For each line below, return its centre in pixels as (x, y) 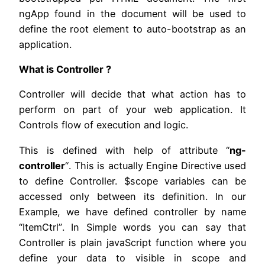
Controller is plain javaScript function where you (132, 242)
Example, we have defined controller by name (132, 211)
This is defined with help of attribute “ (124, 150)
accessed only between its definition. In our (132, 196)
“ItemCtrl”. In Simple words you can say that (132, 227)
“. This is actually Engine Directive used (156, 165)
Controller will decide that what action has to (132, 94)
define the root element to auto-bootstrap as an (132, 29)
